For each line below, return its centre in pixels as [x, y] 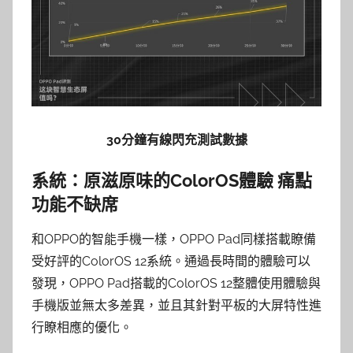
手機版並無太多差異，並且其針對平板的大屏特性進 [176, 306]
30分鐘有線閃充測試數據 [176, 139]
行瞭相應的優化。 [82, 328]
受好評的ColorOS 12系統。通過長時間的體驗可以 [171, 262]
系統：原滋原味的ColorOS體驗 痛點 [172, 180]
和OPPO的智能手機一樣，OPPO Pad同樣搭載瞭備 [174, 240]
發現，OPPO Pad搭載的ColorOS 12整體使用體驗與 [176, 284]
